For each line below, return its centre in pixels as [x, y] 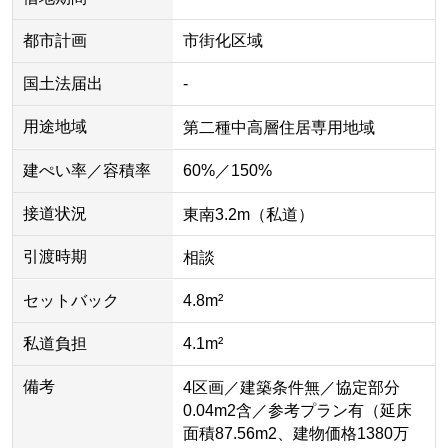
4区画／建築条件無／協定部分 [291, 387]
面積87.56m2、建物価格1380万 [295, 433]
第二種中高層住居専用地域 [278, 127]
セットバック [70, 301]
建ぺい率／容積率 [86, 171]
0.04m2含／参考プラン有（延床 [297, 410]
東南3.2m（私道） [248, 214]
